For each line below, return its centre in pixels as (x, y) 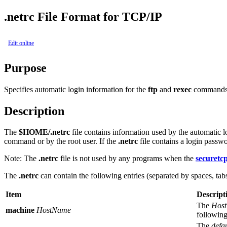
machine (20, 210)
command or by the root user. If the (61, 141)
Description (34, 111)
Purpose (25, 68)
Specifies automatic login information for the (76, 89)
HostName (53, 210)
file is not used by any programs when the (127, 159)
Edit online (21, 43)
